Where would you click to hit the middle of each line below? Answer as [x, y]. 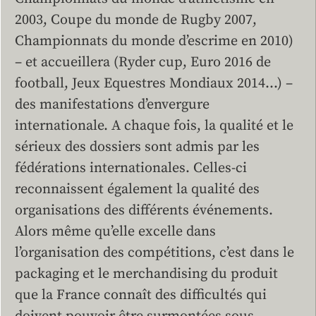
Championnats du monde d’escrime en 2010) [154, 41]
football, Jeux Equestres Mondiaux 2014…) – [154, 83]
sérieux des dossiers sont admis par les [137, 147]
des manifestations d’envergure [112, 104]
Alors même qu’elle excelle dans [115, 231]
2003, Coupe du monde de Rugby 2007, [136, 20]
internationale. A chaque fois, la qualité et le [154, 126]
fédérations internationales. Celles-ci [131, 168]
